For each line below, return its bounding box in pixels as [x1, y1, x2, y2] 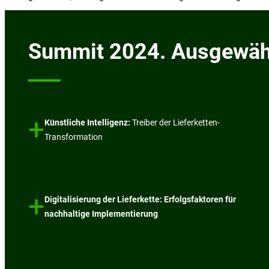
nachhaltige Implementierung [44, 208, 159, 219]
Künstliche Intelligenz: [44, 117, 133, 127]
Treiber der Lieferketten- [132, 117, 220, 127]
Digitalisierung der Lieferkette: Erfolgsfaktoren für [44, 194, 237, 204]
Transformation [44, 131, 103, 142]
